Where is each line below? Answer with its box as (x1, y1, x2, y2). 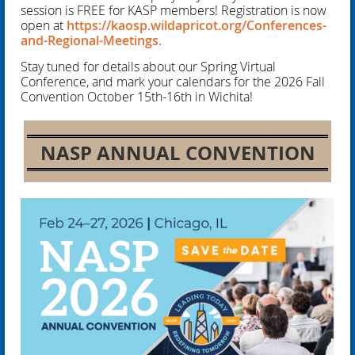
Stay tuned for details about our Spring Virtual (21, 58, 276, 76)
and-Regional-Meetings (21, 32, 158, 50)
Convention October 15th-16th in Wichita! (21, 88, 253, 106)
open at (21, 17, 63, 35)
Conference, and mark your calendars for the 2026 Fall (21, 73, 325, 91)
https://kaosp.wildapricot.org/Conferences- (67, 17, 326, 35)
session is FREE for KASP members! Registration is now (21, 2, 326, 20)
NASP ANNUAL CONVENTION (40, 139, 315, 167)
